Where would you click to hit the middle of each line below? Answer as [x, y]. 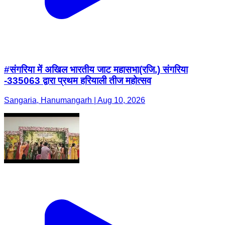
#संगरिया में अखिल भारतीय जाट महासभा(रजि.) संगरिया [96, 70]
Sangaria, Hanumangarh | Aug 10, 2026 [75, 100]
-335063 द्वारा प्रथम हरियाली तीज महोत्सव [78, 81]
